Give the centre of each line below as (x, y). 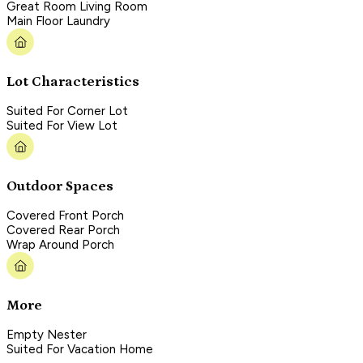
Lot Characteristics (73, 81)
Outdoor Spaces (60, 186)
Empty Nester (47, 335)
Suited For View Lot (62, 126)
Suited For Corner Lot (67, 111)
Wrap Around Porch (60, 245)
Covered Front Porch (65, 216)
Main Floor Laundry (58, 21)
